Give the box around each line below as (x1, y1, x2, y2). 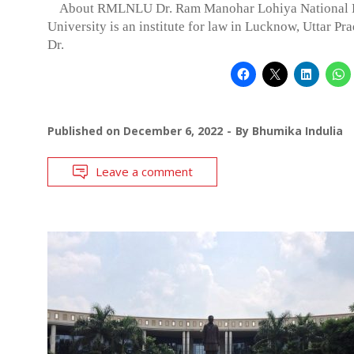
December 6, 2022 (123, 122, 223, 138)
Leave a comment (96, 163, 193, 179)
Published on (47, 122, 123, 138)
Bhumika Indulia (252, 122, 343, 138)
